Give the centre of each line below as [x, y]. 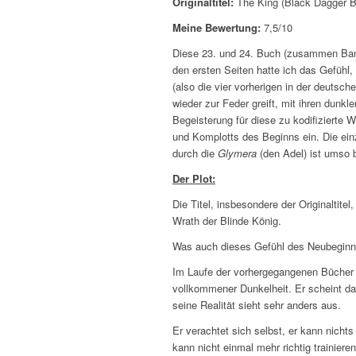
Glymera [237, 153]
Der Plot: [194, 179]
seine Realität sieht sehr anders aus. [257, 305]
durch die [195, 153]
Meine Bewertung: [217, 28]
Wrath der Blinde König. [227, 221]
